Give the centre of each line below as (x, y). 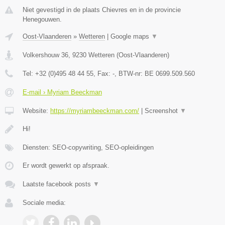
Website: (36, 111)
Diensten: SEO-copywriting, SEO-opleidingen (88, 148)
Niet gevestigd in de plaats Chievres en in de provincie (102, 10)
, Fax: (103, 74)
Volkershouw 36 (45, 55)
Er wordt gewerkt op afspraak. (66, 166)
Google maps (131, 37)
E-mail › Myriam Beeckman (62, 92)
